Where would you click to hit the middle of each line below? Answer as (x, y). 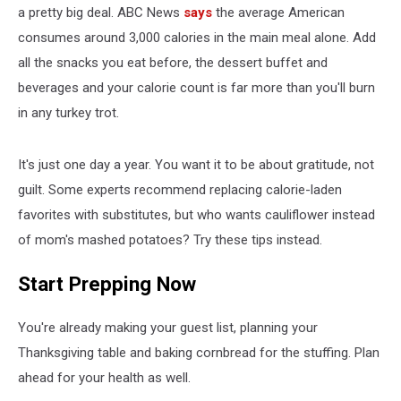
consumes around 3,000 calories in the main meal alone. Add (197, 38)
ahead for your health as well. (104, 378)
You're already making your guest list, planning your (168, 328)
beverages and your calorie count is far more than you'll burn (196, 88)
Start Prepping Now (107, 283)
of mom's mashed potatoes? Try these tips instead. (170, 240)
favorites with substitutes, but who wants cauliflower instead (196, 215)
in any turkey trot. (68, 113)
